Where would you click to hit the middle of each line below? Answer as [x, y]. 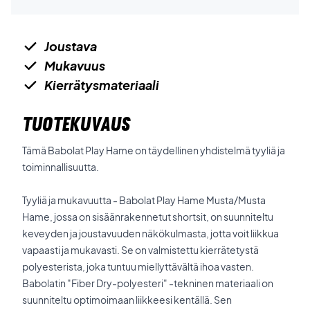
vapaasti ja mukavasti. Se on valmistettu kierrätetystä [140, 250]
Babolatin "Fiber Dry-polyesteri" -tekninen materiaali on [148, 283]
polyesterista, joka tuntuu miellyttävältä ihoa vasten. [138, 266]
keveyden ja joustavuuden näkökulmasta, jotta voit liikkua [151, 233]
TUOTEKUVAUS [76, 124]
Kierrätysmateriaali [102, 85]
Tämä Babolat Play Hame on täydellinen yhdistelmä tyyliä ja [154, 150]
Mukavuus [75, 65]
